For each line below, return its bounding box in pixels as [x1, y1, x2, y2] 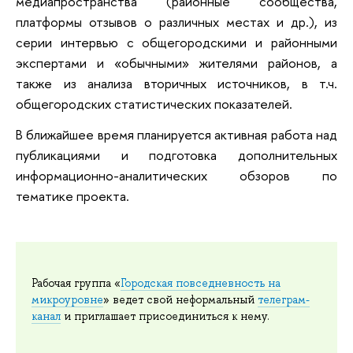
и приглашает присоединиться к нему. [61, 308, 269, 323]
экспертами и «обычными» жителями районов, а [16, 53, 337, 72]
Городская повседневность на [121, 275, 281, 290]
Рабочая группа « [32, 275, 121, 290]
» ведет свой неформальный [103, 292, 258, 307]
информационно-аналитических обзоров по [16, 166, 337, 185]
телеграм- [258, 292, 310, 307]
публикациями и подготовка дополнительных [16, 146, 337, 165]
